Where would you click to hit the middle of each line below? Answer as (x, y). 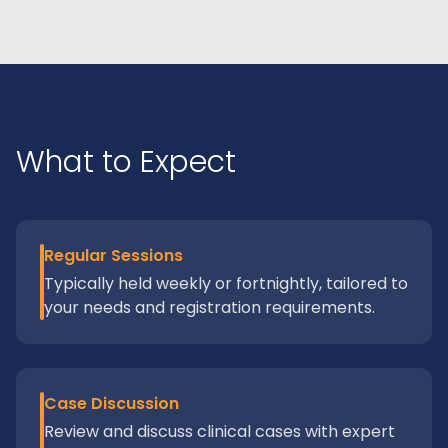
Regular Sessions (113, 255)
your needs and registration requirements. (209, 307)
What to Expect (126, 162)
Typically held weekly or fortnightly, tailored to (226, 283)
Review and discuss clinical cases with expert (219, 431)
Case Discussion (111, 403)
